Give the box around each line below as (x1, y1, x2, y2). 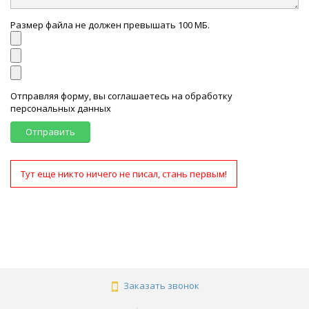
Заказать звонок (123, 279, 199, 292)
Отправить (26, 126, 75, 139)
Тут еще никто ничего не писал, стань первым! (21, 168, 227, 181)
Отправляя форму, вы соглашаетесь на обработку (10, 90, 232, 103)
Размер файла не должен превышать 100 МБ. (10, 19, 210, 32)
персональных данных (10, 102, 111, 115)
